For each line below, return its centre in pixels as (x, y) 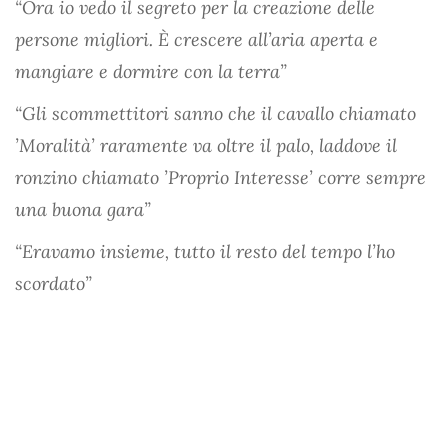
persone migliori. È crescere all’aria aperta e (196, 39)
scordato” (53, 283)
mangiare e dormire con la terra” (151, 71)
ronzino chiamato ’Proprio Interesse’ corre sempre (220, 177)
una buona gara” (83, 209)
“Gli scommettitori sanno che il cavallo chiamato (215, 113)
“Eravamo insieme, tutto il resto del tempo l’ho (205, 251)
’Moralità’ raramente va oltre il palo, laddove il (206, 145)
